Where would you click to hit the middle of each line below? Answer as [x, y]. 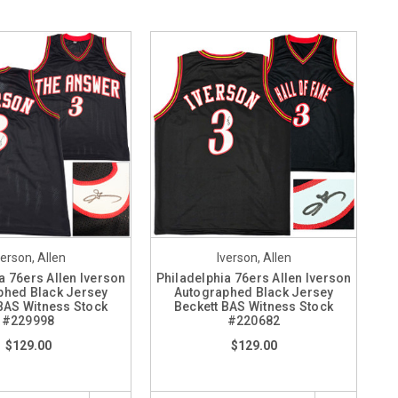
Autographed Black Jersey [254, 292]
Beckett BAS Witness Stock [254, 306]
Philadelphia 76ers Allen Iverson [254, 278]
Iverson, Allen [254, 258]
